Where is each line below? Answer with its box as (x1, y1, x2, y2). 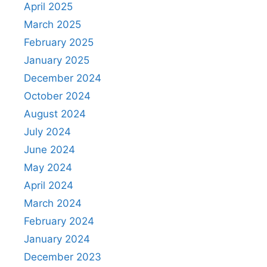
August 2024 (24, 107, 86, 120)
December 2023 (24, 250, 101, 263)
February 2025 (24, 36, 94, 48)
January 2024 (24, 232, 90, 245)
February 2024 (24, 215, 94, 227)
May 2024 (24, 161, 72, 173)
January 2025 (24, 54, 89, 66)
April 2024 (24, 179, 73, 191)
